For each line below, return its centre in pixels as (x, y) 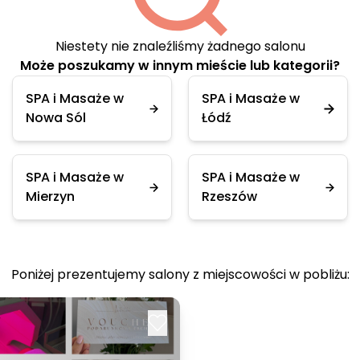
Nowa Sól (56, 118)
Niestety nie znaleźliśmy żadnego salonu (180, 46)
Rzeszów (229, 196)
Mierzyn (50, 196)
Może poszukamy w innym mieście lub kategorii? (180, 65)
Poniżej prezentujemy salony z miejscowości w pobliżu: (180, 274)
